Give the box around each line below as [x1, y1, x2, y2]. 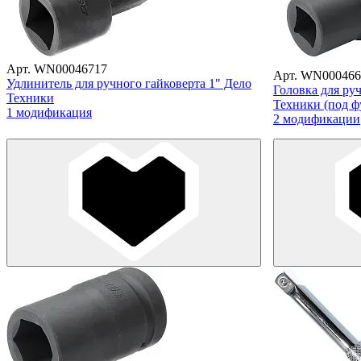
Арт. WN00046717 [6, 61, 107, 76]
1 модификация [6, 105, 92, 119]
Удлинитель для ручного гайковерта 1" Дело [6, 76, 251, 90]
